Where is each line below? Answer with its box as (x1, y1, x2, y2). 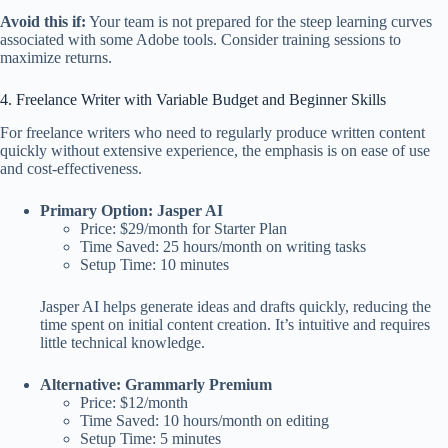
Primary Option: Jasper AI (40, 202, 223, 220)
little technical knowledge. (40, 334, 205, 352)
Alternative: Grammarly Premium (40, 376, 272, 394)
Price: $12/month (80, 394, 188, 412)
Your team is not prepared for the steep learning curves (86, 13, 432, 31)
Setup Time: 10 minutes (80, 256, 229, 274)
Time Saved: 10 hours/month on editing (80, 412, 329, 430)
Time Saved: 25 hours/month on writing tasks (80, 238, 366, 256)
